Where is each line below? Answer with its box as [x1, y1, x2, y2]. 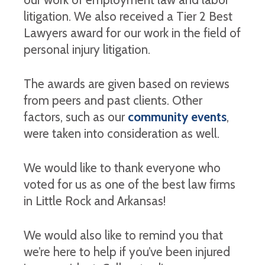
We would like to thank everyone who [24, 160, 221, 175]
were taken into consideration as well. [24, 126, 219, 141]
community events [128, 109, 227, 124]
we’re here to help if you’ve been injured [24, 244, 230, 259]
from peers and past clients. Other [24, 93, 202, 108]
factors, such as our [24, 109, 128, 124]
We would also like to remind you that [24, 228, 223, 243]
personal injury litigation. [24, 42, 150, 57]
